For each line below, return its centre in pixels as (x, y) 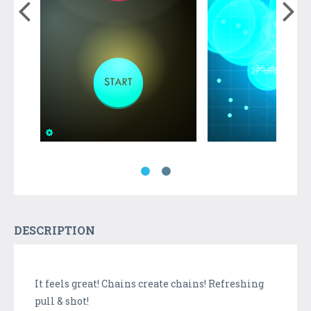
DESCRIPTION (54, 230)
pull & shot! (62, 301)
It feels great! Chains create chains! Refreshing (149, 283)
